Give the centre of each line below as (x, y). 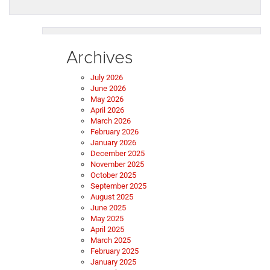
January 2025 (113, 262)
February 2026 (115, 132)
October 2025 (113, 175)
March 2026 (111, 121)
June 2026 (108, 89)
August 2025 (112, 197)
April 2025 (107, 230)
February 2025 (115, 251)
